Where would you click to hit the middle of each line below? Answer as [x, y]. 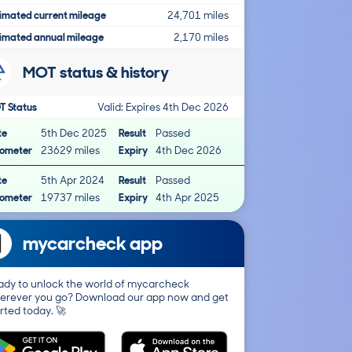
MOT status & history [96, 72]
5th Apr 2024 [73, 180]
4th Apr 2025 [187, 198]
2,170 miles [201, 37]
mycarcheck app [93, 243]
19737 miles [71, 198]
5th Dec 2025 [74, 133]
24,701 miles [198, 15]
